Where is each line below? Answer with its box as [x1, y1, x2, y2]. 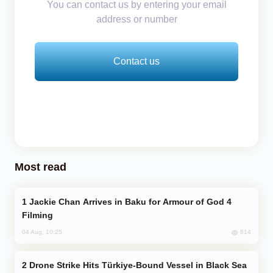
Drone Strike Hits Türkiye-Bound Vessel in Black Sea [29, 260, 247, 270]
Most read [15, 160, 66, 173]
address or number [96, 13, 177, 24]
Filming [22, 210, 53, 220]
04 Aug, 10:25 [22, 229, 62, 236]
